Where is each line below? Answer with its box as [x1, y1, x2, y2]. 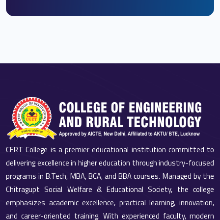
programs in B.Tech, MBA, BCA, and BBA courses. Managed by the [6, 170, 214, 182]
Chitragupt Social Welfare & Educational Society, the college [6, 183, 214, 195]
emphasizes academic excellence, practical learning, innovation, [6, 196, 214, 208]
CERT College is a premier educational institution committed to [6, 143, 214, 155]
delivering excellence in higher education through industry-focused [6, 157, 214, 168]
